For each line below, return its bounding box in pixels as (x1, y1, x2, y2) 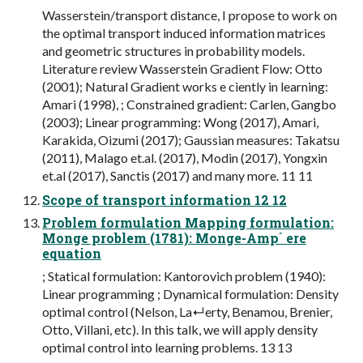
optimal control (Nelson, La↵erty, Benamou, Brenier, (42, 303, 332, 319)
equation (42, 244, 101, 262)
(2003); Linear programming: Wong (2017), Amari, (42, 113, 318, 130)
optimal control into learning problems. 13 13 (42, 339, 292, 355)
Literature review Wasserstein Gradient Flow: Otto (42, 60, 322, 76)
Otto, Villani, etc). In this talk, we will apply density (42, 321, 318, 337)
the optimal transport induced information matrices (42, 24, 326, 41)
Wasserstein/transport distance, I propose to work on (42, 6, 337, 23)
